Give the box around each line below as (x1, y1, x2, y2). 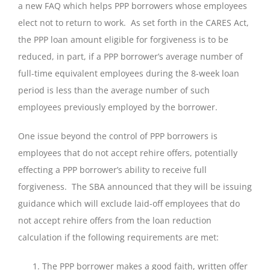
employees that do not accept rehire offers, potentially (18, 146, 237, 159)
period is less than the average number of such (18, 84, 210, 96)
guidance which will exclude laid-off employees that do (18, 197, 240, 209)
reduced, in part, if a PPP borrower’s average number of (18, 50, 243, 62)
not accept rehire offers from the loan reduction (18, 214, 212, 226)
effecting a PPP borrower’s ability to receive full (18, 163, 207, 175)
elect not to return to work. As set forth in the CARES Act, (18, 16, 249, 28)
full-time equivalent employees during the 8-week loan (18, 67, 239, 79)
